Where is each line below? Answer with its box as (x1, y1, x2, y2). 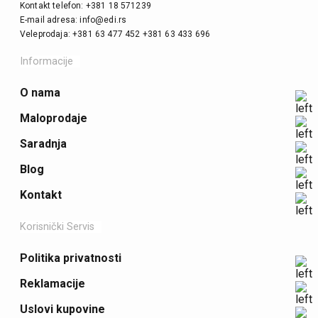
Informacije (20, 55, 73, 67)
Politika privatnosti (20, 251, 121, 265)
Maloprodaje (20, 111, 87, 125)
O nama (20, 86, 60, 99)
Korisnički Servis (20, 221, 94, 233)
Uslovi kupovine (20, 302, 105, 316)
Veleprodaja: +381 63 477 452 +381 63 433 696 (20, 29, 211, 39)
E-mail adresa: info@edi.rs (20, 15, 127, 25)
